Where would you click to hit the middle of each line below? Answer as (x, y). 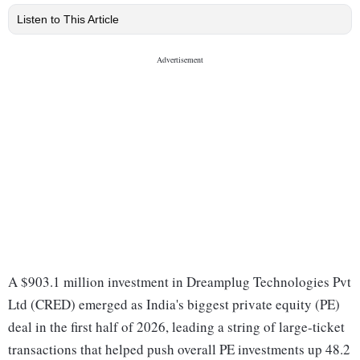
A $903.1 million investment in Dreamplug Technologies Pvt (180, 282)
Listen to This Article (68, 20)
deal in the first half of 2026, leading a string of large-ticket (176, 327)
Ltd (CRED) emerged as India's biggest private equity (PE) (174, 305)
